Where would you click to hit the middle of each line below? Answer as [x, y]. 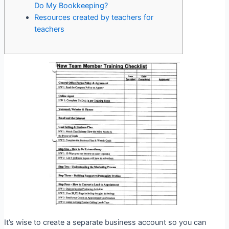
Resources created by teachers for [94, 18]
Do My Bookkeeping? [71, 6]
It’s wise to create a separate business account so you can [105, 223]
